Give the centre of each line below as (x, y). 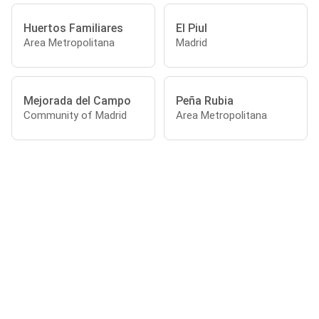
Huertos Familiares (73, 28)
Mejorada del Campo (77, 100)
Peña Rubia (205, 100)
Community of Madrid (75, 115)
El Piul (192, 28)
